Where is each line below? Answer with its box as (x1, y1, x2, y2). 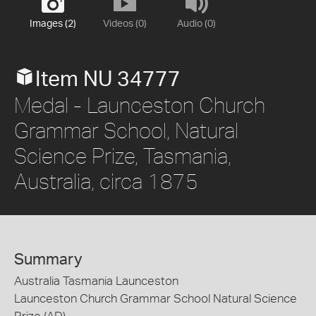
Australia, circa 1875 (14, 169, 198, 194)
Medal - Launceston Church (14, 92, 265, 118)
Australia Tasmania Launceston (14, 275, 178, 288)
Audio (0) (177, 19, 216, 30)
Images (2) (29, 19, 76, 30)
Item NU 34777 (35, 69, 181, 91)
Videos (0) (102, 19, 147, 30)
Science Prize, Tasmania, (14, 143, 231, 169)
